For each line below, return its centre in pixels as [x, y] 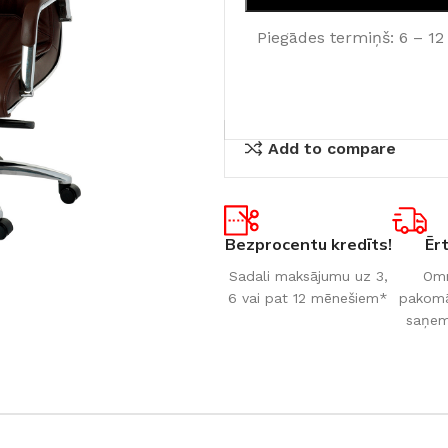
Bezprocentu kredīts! [308, 244]
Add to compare [332, 148]
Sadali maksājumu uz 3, [308, 276]
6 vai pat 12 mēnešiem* [308, 298]
